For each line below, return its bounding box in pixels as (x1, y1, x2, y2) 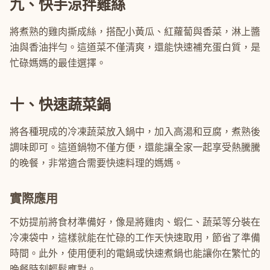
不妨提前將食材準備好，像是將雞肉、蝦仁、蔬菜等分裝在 (10, 217, 260, 227)
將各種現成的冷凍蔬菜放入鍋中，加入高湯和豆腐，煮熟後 (10, 127, 260, 137)
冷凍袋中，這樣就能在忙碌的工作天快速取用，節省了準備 (10, 233, 260, 243)
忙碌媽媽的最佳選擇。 (10, 58, 106, 68)
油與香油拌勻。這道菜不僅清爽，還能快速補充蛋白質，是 (10, 42, 260, 52)
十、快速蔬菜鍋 (10, 96, 111, 113)
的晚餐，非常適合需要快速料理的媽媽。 (10, 158, 183, 168)
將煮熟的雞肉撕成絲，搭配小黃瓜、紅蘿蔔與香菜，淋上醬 (10, 27, 260, 37)
